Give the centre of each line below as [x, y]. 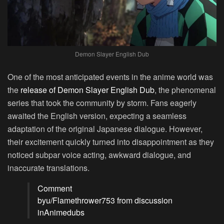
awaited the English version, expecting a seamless [97, 116]
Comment [55, 188]
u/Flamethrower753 [80, 200]
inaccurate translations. [48, 168]
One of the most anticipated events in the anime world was [110, 77]
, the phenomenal [185, 90]
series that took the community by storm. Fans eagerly [102, 103]
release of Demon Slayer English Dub [87, 90]
